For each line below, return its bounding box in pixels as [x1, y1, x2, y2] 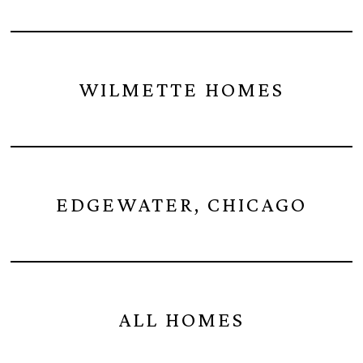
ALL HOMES [118, 307, 245, 331]
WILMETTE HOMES [79, 77, 284, 101]
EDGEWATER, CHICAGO [56, 192, 307, 216]
